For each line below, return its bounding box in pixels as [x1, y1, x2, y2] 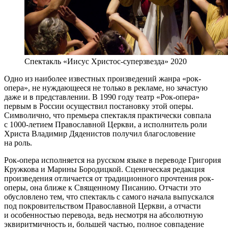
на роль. [4, 138, 32, 147]
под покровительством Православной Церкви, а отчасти [4, 201, 201, 210]
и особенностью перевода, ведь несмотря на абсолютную [4, 210, 203, 219]
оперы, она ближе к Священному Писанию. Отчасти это [4, 183, 201, 192]
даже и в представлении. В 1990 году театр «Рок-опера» [4, 92, 199, 101]
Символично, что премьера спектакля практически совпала [4, 110, 211, 120]
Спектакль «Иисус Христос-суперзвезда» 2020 [24, 56, 187, 66]
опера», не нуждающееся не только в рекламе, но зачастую [4, 83, 208, 92]
